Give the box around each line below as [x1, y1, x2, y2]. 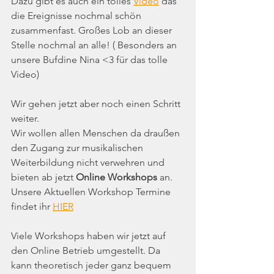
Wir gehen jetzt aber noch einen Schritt [11, 98, 183, 110]
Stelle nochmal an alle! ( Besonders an [11, 39, 179, 51]
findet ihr [11, 201, 53, 213]
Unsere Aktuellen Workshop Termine [11, 186, 173, 198]
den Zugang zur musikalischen [11, 142, 146, 154]
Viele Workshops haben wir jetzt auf [11, 230, 168, 242]
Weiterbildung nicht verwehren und [11, 157, 167, 169]
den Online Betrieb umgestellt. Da [11, 245, 163, 257]
